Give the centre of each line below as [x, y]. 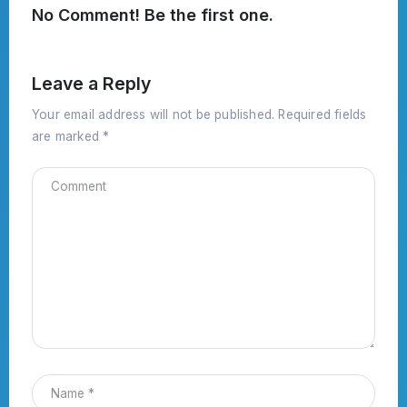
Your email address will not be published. [154, 114]
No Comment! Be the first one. [153, 15]
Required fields [323, 114]
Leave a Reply [91, 84]
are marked [68, 136]
